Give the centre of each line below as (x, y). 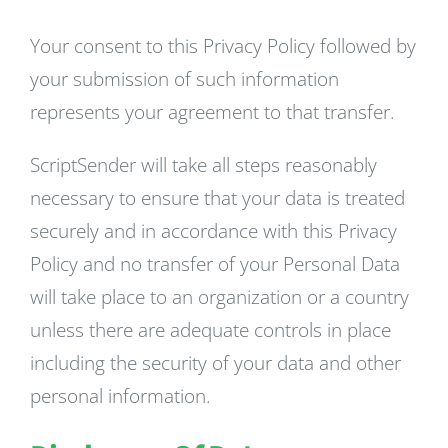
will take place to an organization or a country (219, 297)
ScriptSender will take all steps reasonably (203, 165)
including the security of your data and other (215, 363)
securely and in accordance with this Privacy (213, 231)
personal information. (120, 396)
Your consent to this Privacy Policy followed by (223, 46)
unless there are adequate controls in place (210, 330)
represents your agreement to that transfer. (212, 112)
